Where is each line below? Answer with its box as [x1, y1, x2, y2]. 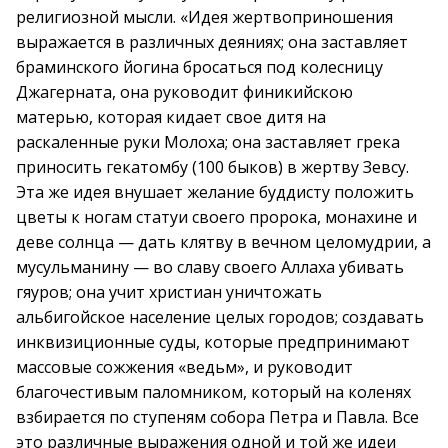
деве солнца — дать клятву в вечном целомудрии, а [16, 231, 431, 253]
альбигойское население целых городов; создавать [16, 306, 424, 328]
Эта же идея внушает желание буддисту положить [16, 181, 414, 203]
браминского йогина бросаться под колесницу [16, 56, 383, 78]
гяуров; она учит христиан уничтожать [16, 281, 322, 303]
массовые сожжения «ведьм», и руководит [16, 356, 353, 378]
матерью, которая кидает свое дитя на [16, 106, 326, 128]
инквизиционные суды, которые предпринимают [16, 331, 410, 353]
